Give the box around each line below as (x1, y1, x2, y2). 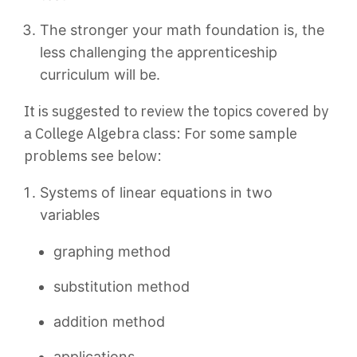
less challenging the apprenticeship (40, 44, 277, 61)
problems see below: (24, 147, 162, 165)
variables (40, 206, 100, 223)
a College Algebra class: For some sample (24, 124, 297, 143)
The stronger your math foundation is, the (40, 22, 324, 38)
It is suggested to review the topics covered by (24, 102, 328, 120)
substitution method (53, 278, 190, 295)
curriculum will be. (40, 66, 160, 83)
